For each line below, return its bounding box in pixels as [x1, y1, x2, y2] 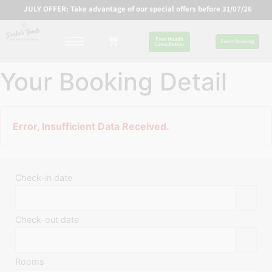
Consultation [154, 40, 185, 48]
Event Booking [220, 38, 254, 45]
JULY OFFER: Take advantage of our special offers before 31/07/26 [23, 4, 252, 14]
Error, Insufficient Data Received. [13, 120, 169, 132]
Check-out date [15, 214, 79, 225]
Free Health [155, 35, 183, 42]
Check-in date [15, 172, 72, 183]
